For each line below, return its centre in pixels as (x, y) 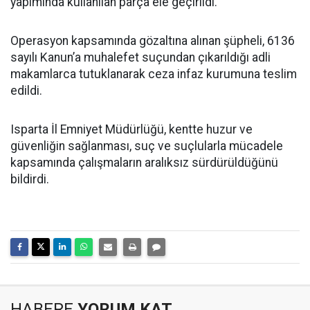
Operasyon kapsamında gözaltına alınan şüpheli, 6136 (153, 41)
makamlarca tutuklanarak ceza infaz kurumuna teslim (154, 74)
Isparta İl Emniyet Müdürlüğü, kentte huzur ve (131, 129)
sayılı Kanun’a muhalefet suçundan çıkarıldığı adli (140, 57)
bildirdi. (30, 179)
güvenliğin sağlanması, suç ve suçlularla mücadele (147, 146)
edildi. (26, 91)
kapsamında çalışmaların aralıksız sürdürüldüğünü (144, 163)
